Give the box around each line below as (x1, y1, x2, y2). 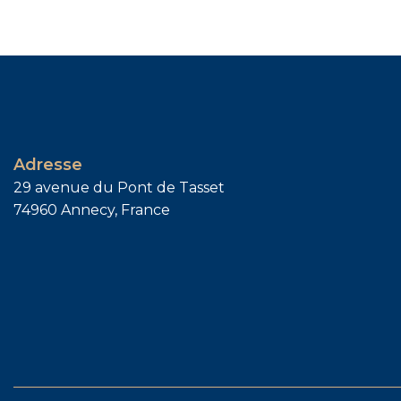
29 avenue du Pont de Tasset (13, 178, 225, 196)
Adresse (13, 154, 82, 175)
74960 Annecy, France (13, 200, 170, 218)
